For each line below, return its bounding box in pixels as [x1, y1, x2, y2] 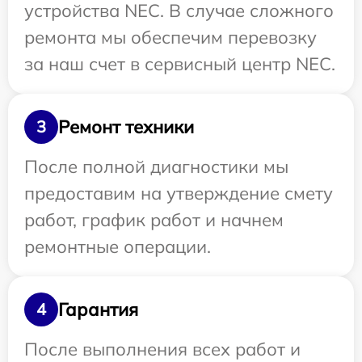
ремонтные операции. [24, 235, 211, 258]
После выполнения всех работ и [24, 338, 301, 360]
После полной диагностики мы [24, 155, 288, 178]
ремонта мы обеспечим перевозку [24, 26, 317, 48]
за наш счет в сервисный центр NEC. [24, 53, 335, 75]
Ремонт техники [58, 115, 194, 138]
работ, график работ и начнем [24, 208, 284, 231]
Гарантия [58, 297, 138, 321]
